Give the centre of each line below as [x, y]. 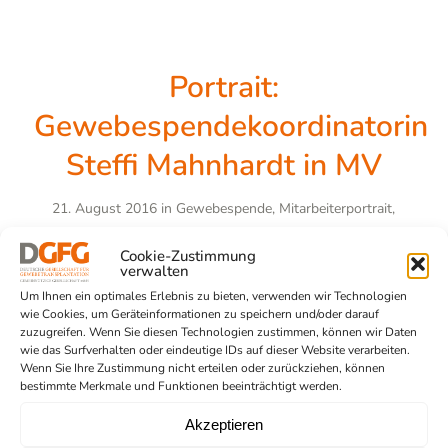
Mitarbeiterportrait [336, 208]
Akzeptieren [224, 424]
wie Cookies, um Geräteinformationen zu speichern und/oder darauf [199, 314]
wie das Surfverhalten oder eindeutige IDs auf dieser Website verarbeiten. [215, 350]
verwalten [154, 270]
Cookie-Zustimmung [188, 255]
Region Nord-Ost [203, 238]
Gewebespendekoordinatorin [230, 126]
